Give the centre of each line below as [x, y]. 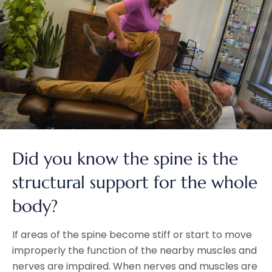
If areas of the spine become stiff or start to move [132, 234]
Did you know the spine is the [125, 158]
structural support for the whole [135, 182]
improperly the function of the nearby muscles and [134, 250]
